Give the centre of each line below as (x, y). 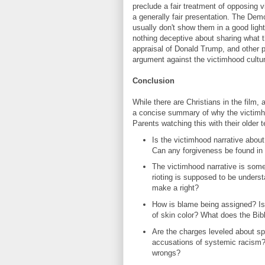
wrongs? (166, 253)
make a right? (175, 188)
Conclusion (153, 80)
